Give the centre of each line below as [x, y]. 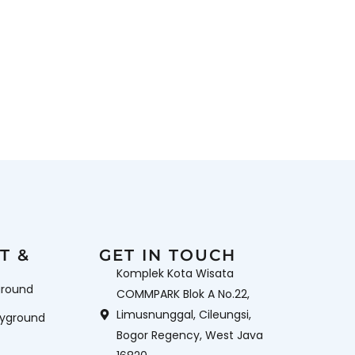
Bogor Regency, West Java [190, 335]
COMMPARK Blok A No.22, [183, 294]
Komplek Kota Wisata [176, 273]
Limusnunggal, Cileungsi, [184, 314]
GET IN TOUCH [167, 255]
